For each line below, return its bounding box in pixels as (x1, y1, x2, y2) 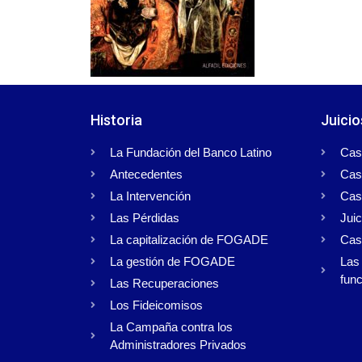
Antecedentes (110, 167, 183, 182)
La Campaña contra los (110, 320, 233, 335)
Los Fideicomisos (110, 298, 203, 313)
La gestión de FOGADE (110, 255, 235, 269)
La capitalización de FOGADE (110, 233, 268, 247)
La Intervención (110, 189, 191, 204)
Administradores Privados (110, 338, 246, 352)
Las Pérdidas (110, 211, 179, 225)
